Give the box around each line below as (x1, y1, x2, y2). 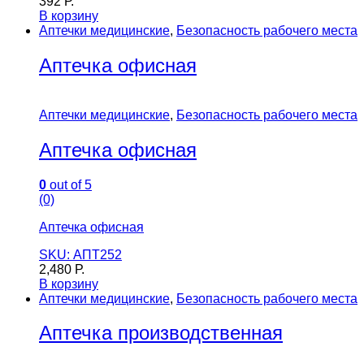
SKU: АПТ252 (39, 247, 122, 262)
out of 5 (46, 177, 92, 192)
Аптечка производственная (39, 322, 283, 344)
